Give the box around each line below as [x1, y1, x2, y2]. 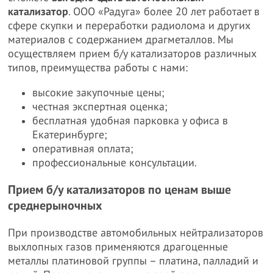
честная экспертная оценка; [32, 101, 168, 113]
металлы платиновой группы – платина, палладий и [8, 255, 259, 268]
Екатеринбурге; [32, 129, 108, 141]
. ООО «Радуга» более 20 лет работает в [68, 5, 260, 18]
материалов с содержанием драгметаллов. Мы [8, 34, 234, 46]
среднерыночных [8, 199, 103, 213]
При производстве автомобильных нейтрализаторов [8, 227, 264, 239]
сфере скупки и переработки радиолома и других [8, 19, 251, 32]
